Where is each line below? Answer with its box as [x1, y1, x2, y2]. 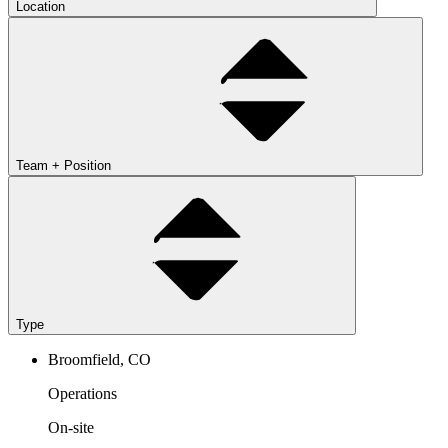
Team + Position [16, 157, 115, 173]
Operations [48, 384, 117, 402]
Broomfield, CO [48, 350, 151, 368]
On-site [48, 418, 94, 436]
